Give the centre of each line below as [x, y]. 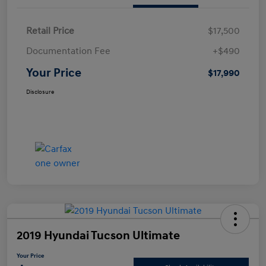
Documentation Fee [68, 51]
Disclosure [40, 92]
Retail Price [50, 31]
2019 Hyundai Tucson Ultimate [98, 236]
